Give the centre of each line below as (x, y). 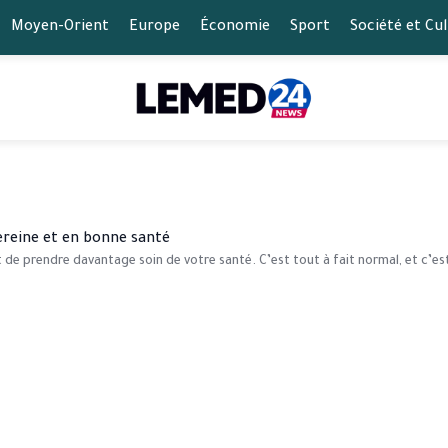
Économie (234, 27)
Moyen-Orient (59, 27)
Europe (154, 27)
